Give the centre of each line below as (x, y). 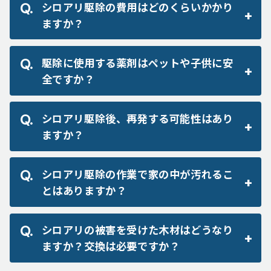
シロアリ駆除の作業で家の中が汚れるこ (137, 174)
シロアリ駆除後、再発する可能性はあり (137, 118)
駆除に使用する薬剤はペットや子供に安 (137, 62)
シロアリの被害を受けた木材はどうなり (137, 230)
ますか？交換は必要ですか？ (111, 246)
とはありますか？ (84, 191)
